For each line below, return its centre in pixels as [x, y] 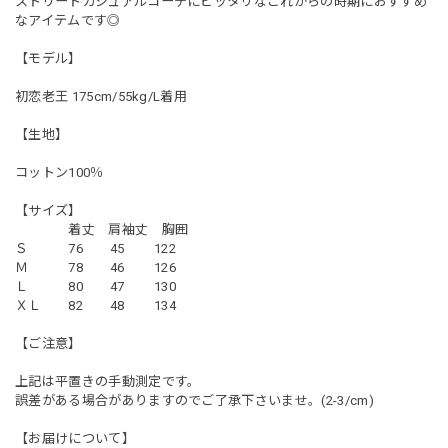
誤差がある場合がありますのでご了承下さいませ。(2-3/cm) [194, 401]
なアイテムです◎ [68, 21]
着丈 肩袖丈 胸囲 [102, 230]
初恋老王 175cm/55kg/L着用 [101, 97]
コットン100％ [59, 173]
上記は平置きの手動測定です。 [108, 382]
